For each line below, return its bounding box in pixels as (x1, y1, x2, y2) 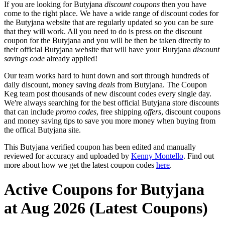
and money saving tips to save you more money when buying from (4, 116, 215, 125)
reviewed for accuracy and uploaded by (4, 151, 131, 160)
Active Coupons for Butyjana (4, 180, 204, 199)
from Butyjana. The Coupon (115, 80, 207, 89)
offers (144, 107, 161, 116)
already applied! (45, 54, 97, 63)
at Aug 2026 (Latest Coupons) (4, 199, 208, 217)
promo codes (56, 107, 96, 116)
